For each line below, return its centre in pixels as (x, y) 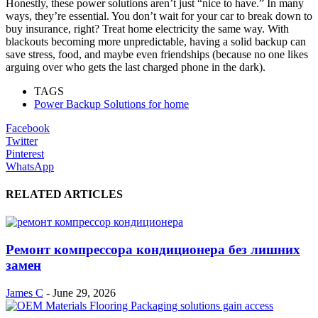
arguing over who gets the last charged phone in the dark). (136, 67)
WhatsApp (30, 166)
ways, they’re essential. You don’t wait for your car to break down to (159, 16)
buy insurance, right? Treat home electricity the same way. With (147, 28)
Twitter (22, 141)
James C (24, 292)
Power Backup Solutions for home (111, 104)
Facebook (28, 128)
